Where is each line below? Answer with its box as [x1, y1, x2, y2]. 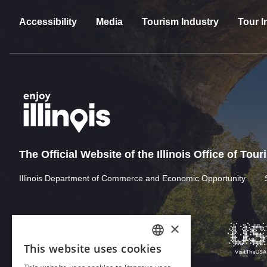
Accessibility [19, 16, 77, 27]
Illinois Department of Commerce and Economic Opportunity [19, 173, 246, 183]
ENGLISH [152, 247, 179, 256]
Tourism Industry [142, 16, 219, 27]
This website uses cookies [24, 241, 162, 256]
